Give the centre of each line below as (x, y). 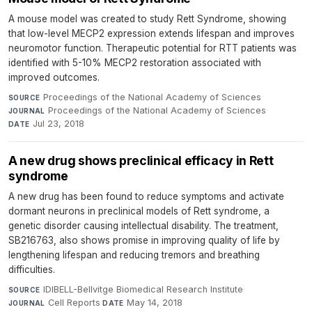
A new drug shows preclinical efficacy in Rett (141, 160)
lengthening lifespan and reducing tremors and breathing (134, 255)
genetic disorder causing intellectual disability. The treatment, (143, 225)
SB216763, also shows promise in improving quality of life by (144, 240)
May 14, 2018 (155, 302)
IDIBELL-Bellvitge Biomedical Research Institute (143, 289)
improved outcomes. (54, 77)
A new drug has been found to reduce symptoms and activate (146, 196)
